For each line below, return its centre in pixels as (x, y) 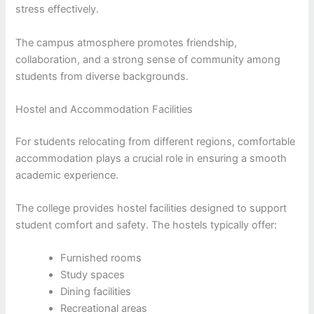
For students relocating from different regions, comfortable (156, 141)
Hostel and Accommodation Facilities (104, 109)
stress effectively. (57, 9)
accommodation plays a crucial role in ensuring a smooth (151, 158)
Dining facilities (96, 292)
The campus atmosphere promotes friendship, (127, 42)
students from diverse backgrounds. (102, 76)
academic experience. (67, 175)
